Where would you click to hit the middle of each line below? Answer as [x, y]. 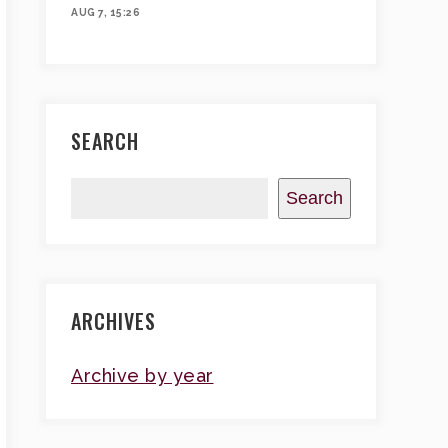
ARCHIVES [113, 320]
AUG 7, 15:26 [105, 11]
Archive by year [142, 375]
